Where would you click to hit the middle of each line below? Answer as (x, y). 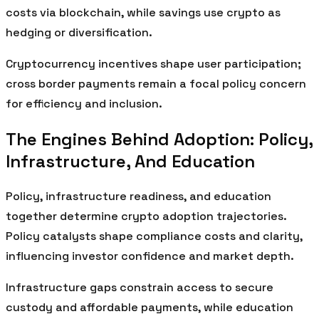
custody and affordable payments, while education (150, 308)
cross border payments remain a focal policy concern (156, 84)
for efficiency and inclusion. (84, 104)
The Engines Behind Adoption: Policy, (159, 140)
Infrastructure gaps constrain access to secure (140, 288)
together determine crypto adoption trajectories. (146, 216)
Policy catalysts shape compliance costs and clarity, (154, 236)
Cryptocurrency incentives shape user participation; (153, 64)
